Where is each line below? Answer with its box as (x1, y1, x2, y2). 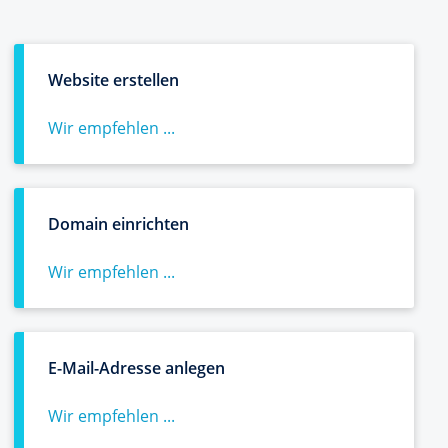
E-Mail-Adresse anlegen (48, 357, 225, 379)
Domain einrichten (48, 213, 189, 235)
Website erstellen (48, 69, 179, 91)
